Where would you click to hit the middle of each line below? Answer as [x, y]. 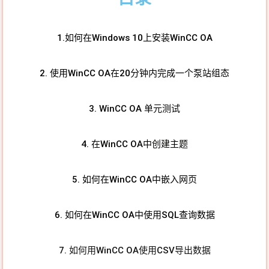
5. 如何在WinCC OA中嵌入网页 [134, 180]
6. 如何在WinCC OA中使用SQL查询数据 [134, 215]
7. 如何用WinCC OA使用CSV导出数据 [134, 251]
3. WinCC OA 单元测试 [134, 109]
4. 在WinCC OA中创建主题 [134, 144]
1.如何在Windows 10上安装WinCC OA [134, 38]
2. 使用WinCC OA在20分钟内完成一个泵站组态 [134, 74]
